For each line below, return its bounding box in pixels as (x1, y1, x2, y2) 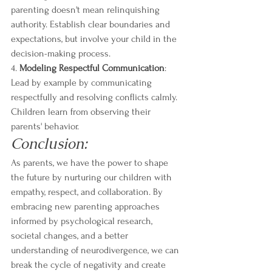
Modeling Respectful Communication (19, 63, 165, 73)
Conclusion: (11, 134, 87, 153)
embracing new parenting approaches (11, 201, 162, 212)
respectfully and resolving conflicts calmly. (11, 92, 180, 103)
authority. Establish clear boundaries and (11, 19, 172, 30)
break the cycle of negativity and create (11, 259, 168, 270)
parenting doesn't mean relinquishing (11, 4, 162, 15)
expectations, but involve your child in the (11, 33, 179, 44)
